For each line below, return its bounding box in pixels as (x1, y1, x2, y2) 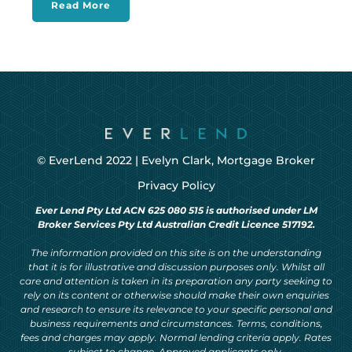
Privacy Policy (137, 178, 215, 192)
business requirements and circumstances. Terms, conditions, (29, 317, 323, 329)
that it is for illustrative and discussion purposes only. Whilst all (27, 260, 324, 273)
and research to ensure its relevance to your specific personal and (20, 302, 332, 315)
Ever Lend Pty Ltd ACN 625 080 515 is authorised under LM (35, 203, 317, 216)
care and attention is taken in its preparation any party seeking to (20, 274, 332, 287)
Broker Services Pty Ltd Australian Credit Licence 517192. (37, 218, 315, 230)
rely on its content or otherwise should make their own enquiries (23, 288, 329, 301)
